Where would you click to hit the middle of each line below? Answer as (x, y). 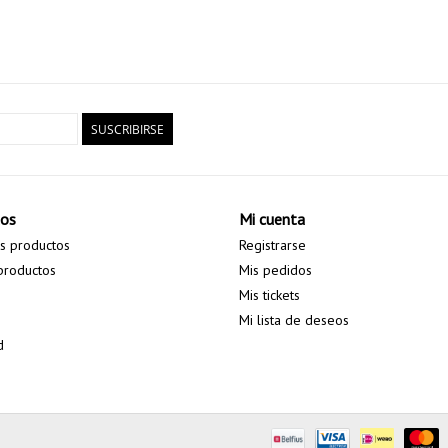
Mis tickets (269, 295)
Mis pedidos (275, 270)
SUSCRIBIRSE (127, 130)
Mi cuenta (272, 219)
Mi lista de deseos (294, 320)
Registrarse (272, 245)
